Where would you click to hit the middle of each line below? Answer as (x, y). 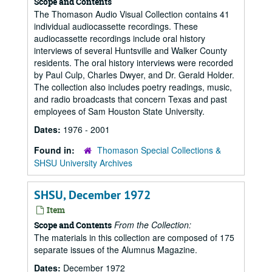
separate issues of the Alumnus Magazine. (116, 250)
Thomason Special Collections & (159, 150)
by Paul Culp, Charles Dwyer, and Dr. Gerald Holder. (134, 75)
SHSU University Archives (83, 163)
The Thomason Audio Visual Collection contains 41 (132, 14)
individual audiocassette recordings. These (116, 26)
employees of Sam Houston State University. (119, 111)
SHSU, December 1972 (92, 195)
